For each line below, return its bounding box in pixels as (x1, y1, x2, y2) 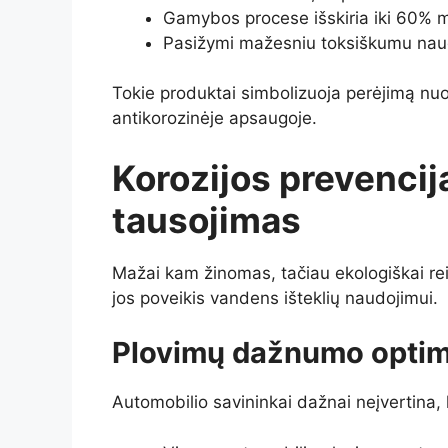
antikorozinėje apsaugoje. (112, 108, 317, 129)
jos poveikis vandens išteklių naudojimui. (112, 287, 438, 308)
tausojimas (112, 198, 301, 241)
